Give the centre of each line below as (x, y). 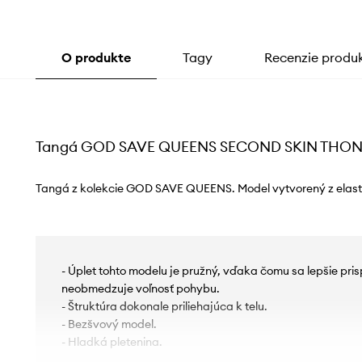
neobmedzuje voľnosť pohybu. (140, 288)
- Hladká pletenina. (112, 341)
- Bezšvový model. (109, 324)
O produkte (96, 57)
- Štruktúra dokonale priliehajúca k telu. (164, 306)
